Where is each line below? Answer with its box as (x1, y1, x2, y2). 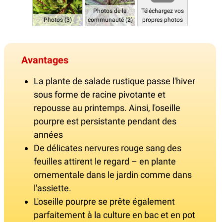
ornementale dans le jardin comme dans (34, 169, 192, 180)
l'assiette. (34, 182, 71, 193)
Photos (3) (43, 16, 72, 23)
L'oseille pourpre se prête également (34, 196, 175, 207)
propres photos (142, 16, 183, 23)
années (34, 129, 63, 140)
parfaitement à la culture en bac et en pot (34, 209, 195, 220)
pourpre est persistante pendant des (34, 115, 176, 126)
